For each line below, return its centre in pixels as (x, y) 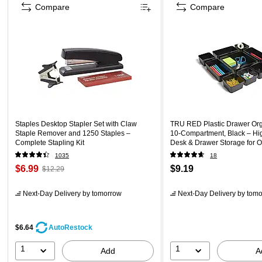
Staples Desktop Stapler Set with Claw (76, 124)
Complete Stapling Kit (50, 142)
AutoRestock (70, 227)
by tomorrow (101, 193)
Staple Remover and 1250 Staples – (73, 133)
